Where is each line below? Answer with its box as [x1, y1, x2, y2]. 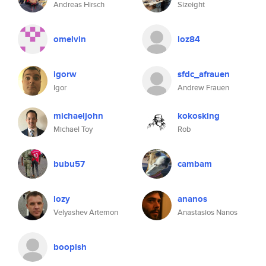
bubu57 [53, 157, 85, 170]
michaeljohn [53, 109, 103, 122]
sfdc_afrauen [178, 68, 230, 81]
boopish [53, 240, 87, 254]
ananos [178, 192, 207, 205]
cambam [178, 157, 212, 170]
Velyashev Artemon [53, 207, 118, 218]
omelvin [53, 33, 86, 46]
